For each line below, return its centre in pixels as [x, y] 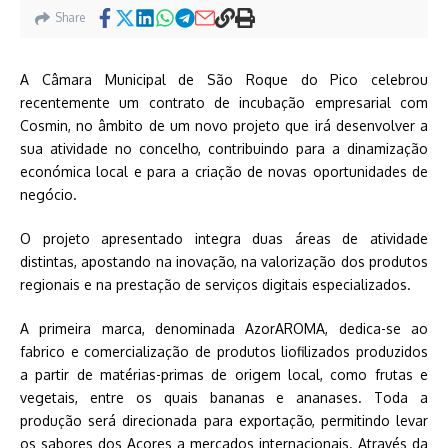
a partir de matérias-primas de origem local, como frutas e [224, 374]
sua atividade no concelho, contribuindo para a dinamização [224, 148]
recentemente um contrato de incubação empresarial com [224, 102]
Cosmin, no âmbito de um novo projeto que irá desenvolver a [224, 125]
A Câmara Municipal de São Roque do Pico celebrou [224, 79]
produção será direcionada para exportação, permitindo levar [224, 420]
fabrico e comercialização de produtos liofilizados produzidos [224, 351]
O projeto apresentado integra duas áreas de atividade [224, 238]
